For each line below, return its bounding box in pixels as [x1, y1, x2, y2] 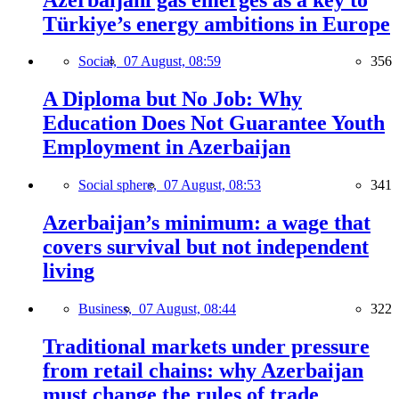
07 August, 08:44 [139, 301, 236, 317]
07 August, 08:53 [164, 177, 261, 193]
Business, [78, 301, 139, 317]
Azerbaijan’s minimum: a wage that [43, 211, 370, 235]
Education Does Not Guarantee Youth [43, 111, 385, 135]
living [43, 259, 94, 283]
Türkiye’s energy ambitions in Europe [43, 12, 390, 36]
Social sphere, [78, 177, 164, 193]
